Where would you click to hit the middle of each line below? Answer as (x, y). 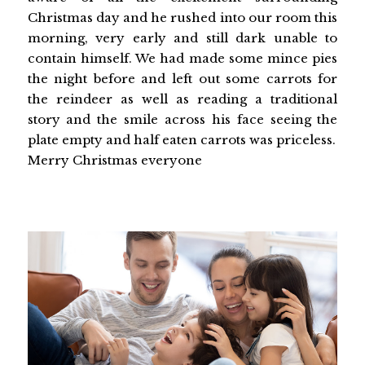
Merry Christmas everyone (114, 160)
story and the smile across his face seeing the (182, 119)
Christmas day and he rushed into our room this (182, 17)
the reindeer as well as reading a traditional (182, 99)
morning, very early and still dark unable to (182, 37)
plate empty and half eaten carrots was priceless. (181, 139)
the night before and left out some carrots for (182, 78)
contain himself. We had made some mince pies (182, 58)
